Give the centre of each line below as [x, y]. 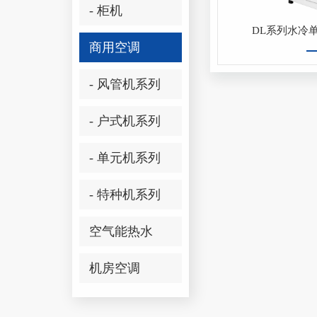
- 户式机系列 [125, 121]
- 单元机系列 [125, 158]
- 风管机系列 [125, 84]
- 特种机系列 [125, 195]
